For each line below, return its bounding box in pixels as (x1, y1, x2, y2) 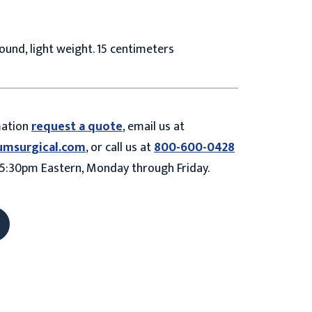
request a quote (31, 116, 123, 137)
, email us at (123, 116, 185, 137)
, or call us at (86, 136, 154, 158)
